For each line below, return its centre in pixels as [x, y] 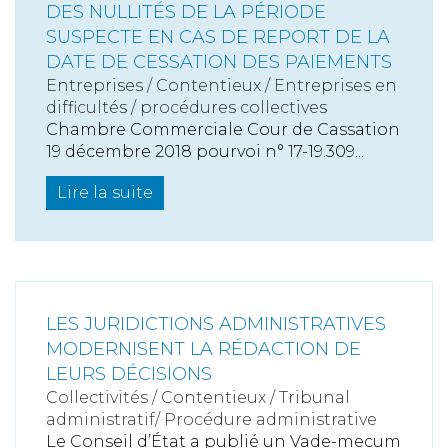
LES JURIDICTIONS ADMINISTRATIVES [216, 324]
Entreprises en [335, 86]
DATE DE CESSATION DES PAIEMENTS [219, 62]
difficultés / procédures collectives [186, 108]
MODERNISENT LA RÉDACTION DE [203, 349]
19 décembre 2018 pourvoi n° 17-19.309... [205, 152]
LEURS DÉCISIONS [129, 374]
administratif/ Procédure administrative [211, 420]
